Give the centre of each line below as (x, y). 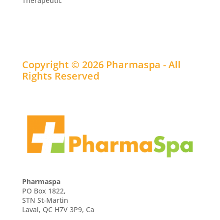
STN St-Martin (45, 200)
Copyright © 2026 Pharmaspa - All (101, 64)
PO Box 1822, (44, 191)
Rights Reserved (60, 76)
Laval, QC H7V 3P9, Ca (58, 209)
